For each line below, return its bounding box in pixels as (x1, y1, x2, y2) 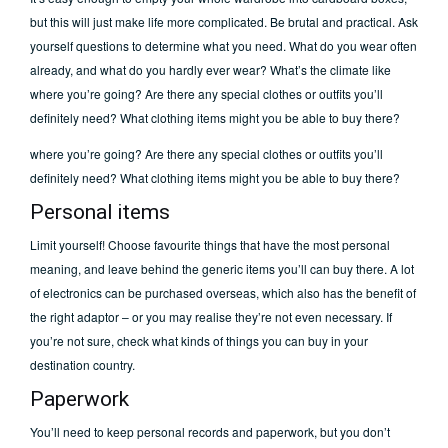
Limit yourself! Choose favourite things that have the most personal (30, 236, 390, 254)
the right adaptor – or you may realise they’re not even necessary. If (30, 308, 392, 326)
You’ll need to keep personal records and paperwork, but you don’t (30, 423, 390, 441)
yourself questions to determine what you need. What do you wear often (30, 37, 417, 55)
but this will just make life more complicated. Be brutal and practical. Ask (30, 13, 418, 31)
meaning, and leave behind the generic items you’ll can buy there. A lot (30, 260, 414, 278)
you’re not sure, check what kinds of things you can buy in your (30, 332, 368, 350)
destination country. (30, 356, 135, 374)
